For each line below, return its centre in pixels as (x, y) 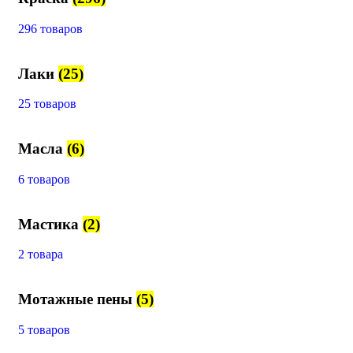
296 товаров (50, 28)
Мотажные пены (77, 299)
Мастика (50, 224)
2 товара (41, 255)
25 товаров (47, 104)
